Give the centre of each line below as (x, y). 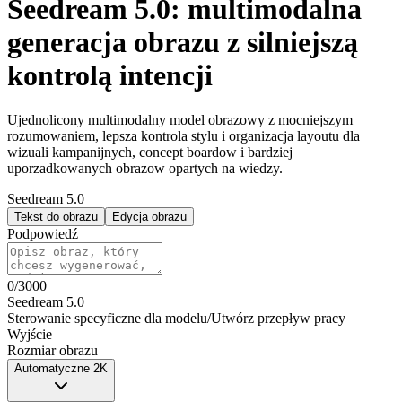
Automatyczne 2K (61, 368)
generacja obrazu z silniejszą (183, 43)
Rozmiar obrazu (52, 350)
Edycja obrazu (149, 216)
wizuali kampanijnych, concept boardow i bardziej (150, 152)
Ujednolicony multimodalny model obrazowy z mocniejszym (180, 119)
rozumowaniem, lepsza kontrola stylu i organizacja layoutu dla (184, 135)
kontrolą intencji (110, 76)
